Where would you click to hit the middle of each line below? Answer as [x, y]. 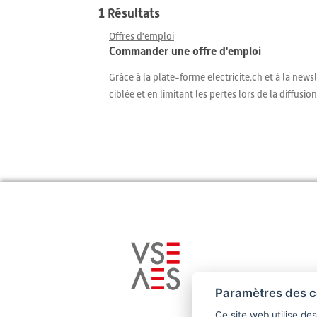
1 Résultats [129, 13]
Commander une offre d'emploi [185, 51]
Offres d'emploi [142, 36]
